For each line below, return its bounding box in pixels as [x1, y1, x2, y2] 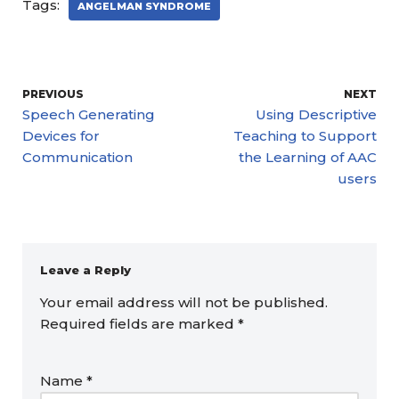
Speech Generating [22, 106, 155, 123]
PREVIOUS [22, 87, 84, 101]
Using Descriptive [256, 106, 377, 123]
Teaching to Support [233, 127, 377, 144]
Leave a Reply [40, 263, 131, 277]
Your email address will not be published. [40, 294, 328, 311]
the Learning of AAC [239, 149, 377, 166]
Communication [22, 149, 133, 166]
